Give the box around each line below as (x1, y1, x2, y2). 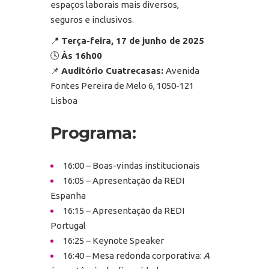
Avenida (166, 65, 199, 76)
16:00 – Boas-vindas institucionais (63, 160, 200, 171)
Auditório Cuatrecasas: (61, 65, 166, 76)
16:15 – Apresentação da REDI (63, 205, 184, 216)
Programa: (50, 122, 136, 143)
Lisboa (50, 95, 77, 106)
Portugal (50, 220, 86, 231)
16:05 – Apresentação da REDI (63, 175, 184, 186)
